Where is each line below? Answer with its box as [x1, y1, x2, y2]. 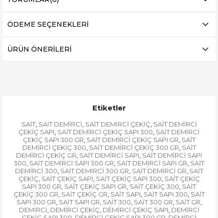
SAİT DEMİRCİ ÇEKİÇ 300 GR [89, 144, 179, 152]
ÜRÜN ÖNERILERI [7, 45, 72, 54]
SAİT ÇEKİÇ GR [61, 190, 108, 199]
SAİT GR [175, 198, 200, 206]
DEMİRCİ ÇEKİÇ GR [16, 151, 76, 160]
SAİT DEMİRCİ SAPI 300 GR [29, 159, 114, 167]
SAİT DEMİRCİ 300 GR [60, 167, 129, 175]
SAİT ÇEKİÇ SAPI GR [64, 182, 127, 191]
